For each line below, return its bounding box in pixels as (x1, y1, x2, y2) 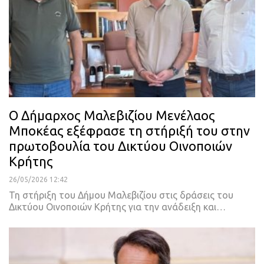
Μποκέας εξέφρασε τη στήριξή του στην (9, 123, 250, 138)
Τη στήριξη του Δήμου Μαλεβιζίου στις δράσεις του (9, 190, 233, 201)
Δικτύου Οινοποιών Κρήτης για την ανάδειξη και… (9, 202, 226, 213)
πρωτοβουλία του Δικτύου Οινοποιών (9, 138, 232, 154)
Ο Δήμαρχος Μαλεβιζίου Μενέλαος (9, 108, 215, 123)
